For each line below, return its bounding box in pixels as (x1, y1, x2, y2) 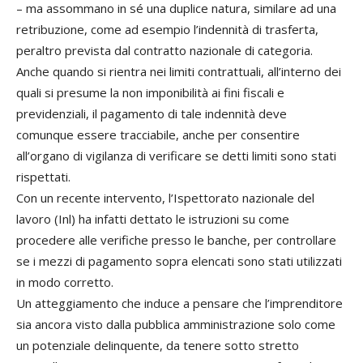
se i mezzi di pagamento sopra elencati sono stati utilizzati (16, 252, 342, 269)
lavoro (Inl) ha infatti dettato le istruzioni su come (16, 210, 289, 227)
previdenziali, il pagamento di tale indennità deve (16, 105, 287, 122)
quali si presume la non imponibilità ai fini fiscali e (16, 83, 284, 100)
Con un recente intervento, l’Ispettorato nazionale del (16, 189, 314, 206)
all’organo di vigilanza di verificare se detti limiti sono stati (16, 147, 336, 164)
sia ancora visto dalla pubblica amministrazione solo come (16, 315, 335, 332)
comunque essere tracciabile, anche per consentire (16, 126, 300, 143)
